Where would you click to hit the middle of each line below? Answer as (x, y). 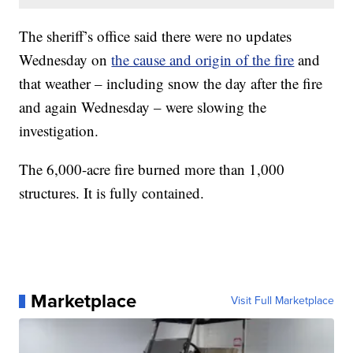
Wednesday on (65, 60)
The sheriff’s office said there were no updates (156, 36)
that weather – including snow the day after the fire (171, 84)
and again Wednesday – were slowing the (143, 107)
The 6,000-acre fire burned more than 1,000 (152, 169)
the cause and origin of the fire (203, 60)
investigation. (59, 131)
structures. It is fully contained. (112, 193)
